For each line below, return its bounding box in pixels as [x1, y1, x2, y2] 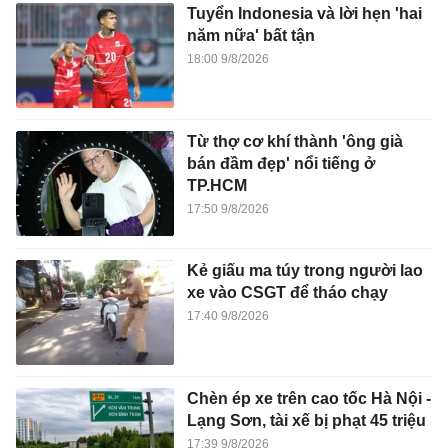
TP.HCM [186, 177, 247, 195]
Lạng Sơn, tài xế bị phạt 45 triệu [186, 412, 426, 430]
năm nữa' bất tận [186, 26, 315, 44]
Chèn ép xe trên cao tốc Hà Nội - [186, 390, 431, 408]
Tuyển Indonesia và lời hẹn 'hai [186, 4, 422, 22]
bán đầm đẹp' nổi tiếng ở [186, 155, 375, 173]
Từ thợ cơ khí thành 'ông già [186, 133, 403, 151]
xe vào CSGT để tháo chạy [186, 283, 388, 301]
